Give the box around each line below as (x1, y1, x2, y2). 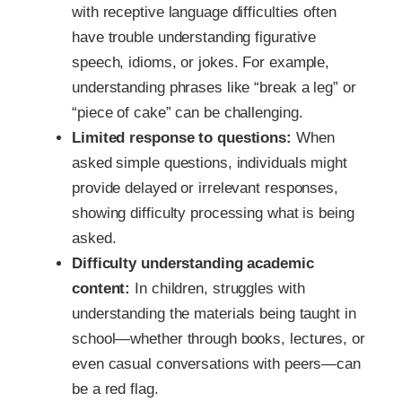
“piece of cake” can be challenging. (72, 104, 303, 122)
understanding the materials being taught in (72, 305, 356, 323)
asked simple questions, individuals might (72, 154, 347, 172)
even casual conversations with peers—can (72, 355, 361, 373)
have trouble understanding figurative (72, 29, 317, 47)
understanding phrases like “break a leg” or (72, 79, 356, 97)
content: (72, 280, 131, 298)
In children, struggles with (130, 280, 305, 298)
